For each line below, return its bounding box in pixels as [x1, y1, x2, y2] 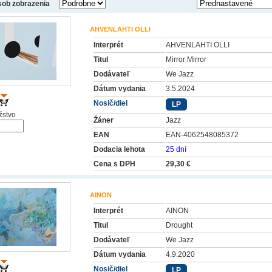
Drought [166, 221, 192, 229]
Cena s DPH [93, 160, 135, 168]
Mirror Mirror [166, 55, 206, 64]
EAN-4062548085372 [166, 131, 239, 139]
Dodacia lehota [93, 145, 145, 154]
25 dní [166, 145, 186, 154]
